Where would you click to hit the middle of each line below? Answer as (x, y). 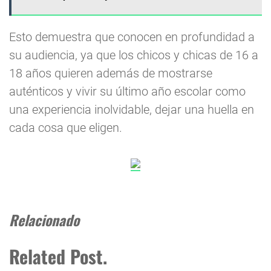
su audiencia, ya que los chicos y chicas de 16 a (134, 55)
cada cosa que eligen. (66, 128)
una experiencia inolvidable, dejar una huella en (132, 110)
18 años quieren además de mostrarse (111, 73)
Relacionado (44, 220)
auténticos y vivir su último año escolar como (127, 92)
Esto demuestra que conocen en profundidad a (132, 37)
